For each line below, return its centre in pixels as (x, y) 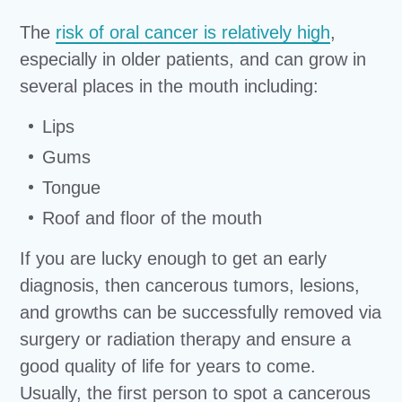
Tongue (72, 187)
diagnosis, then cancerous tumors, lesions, (190, 285)
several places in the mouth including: (170, 86)
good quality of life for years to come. (168, 366)
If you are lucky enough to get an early (174, 258)
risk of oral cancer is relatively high (193, 32)
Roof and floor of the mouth (153, 218)
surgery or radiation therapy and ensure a (186, 339)
